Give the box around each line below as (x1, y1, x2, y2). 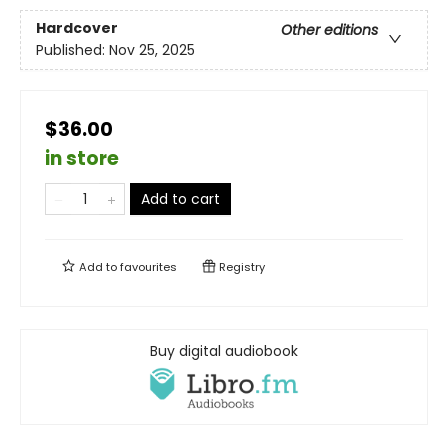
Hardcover (36, 18, 118, 39)
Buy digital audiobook (150, 340, 298, 361)
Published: (36, 40, 109, 61)
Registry (216, 258, 265, 275)
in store (45, 144, 119, 172)
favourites (120, 258, 177, 275)
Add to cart (141, 188, 220, 209)
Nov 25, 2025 (109, 40, 195, 61)
